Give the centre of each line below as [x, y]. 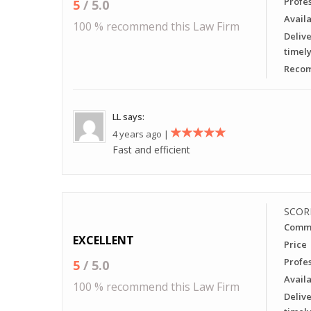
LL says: [128, 116]
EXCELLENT [103, 240]
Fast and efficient [151, 149]
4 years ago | [142, 134]
